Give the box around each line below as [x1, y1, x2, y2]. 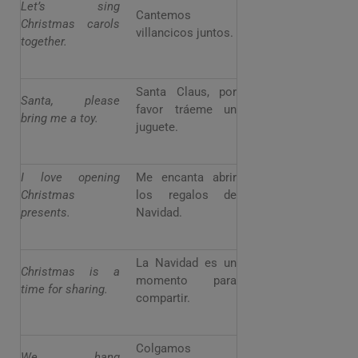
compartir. [136, 291, 190, 306]
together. [21, 34, 67, 50]
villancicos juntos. [136, 26, 233, 41]
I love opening [21, 170, 120, 185]
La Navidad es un [136, 256, 237, 271]
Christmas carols [21, 17, 120, 32]
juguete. [136, 120, 178, 135]
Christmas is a [21, 265, 120, 280]
